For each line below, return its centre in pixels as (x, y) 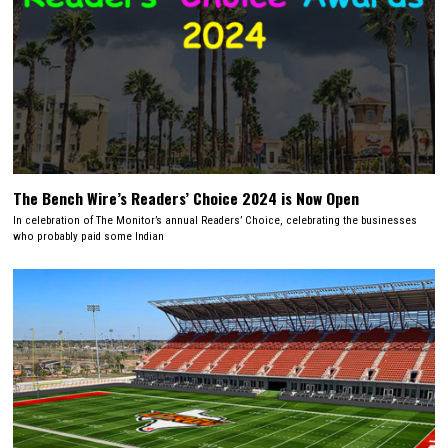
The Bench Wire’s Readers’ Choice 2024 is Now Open (186, 197)
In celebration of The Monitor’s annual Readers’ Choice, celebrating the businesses (215, 221)
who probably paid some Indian (89, 237)
